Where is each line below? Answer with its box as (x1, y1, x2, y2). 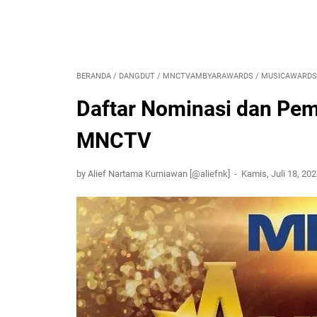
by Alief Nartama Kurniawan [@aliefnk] (76, 168, 232, 179)
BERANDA (76, 71, 111, 81)
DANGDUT (119, 71, 155, 81)
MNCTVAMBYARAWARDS (163, 71, 253, 81)
